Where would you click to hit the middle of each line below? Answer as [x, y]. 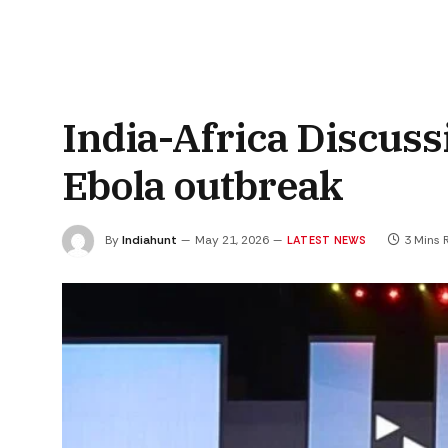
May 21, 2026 [232, 239]
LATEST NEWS [327, 239]
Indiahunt [149, 239]
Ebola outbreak [202, 185]
